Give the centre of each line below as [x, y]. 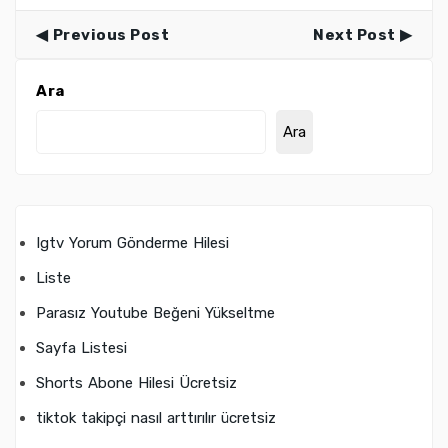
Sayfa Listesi [81, 348]
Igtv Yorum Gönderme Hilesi [132, 243]
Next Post [354, 35]
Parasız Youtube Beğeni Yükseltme [155, 313]
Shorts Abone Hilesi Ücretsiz [136, 383]
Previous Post [110, 35]
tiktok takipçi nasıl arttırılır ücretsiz [156, 418]
